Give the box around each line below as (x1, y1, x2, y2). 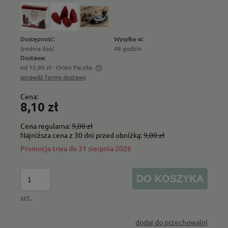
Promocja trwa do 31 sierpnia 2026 (20, 144, 131, 153)
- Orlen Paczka (52, 63, 92, 72)
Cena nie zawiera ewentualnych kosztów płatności (31, 73, 178, 82)
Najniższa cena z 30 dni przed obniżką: (20, 130, 144, 140)
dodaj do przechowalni (135, 217, 208, 227)
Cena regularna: (20, 121, 72, 131)
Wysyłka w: (114, 35, 144, 43)
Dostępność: (20, 35, 55, 43)
